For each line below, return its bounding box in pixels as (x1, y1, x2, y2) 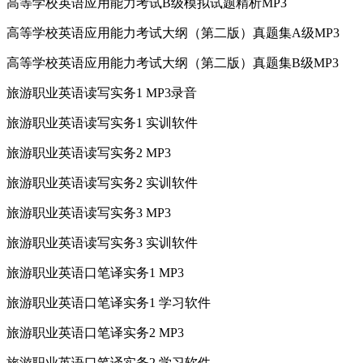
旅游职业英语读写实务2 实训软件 (6, 175, 198, 190)
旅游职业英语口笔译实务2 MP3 (6, 325, 184, 340)
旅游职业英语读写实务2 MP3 (6, 145, 171, 160)
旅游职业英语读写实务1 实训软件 (6, 115, 198, 130)
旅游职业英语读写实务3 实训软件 (6, 235, 198, 250)
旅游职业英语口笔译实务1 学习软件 (6, 295, 211, 310)
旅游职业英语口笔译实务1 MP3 (6, 265, 184, 280)
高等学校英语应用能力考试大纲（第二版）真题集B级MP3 (6, 55, 339, 70)
